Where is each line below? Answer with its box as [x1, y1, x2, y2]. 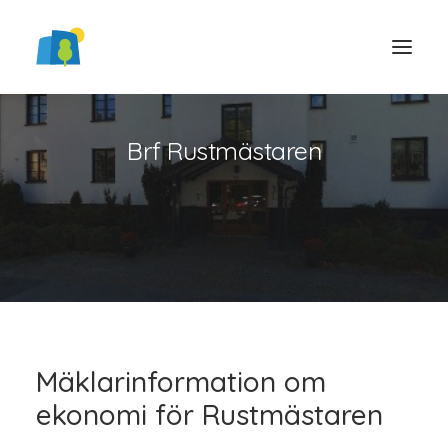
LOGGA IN [184, 272, 264, 290]
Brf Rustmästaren [127, 135, 321, 166]
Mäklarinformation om [36, 364, 326, 399]
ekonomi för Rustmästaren [36, 397, 383, 432]
